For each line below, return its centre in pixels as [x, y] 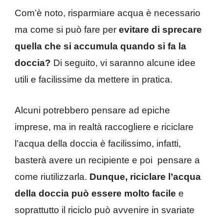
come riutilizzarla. [52, 176]
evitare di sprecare [159, 30]
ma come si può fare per [66, 30]
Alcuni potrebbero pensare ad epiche [92, 110]
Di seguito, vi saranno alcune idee [123, 63]
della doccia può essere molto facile [97, 193]
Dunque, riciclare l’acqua [145, 176]
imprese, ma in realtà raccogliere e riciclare [104, 127]
